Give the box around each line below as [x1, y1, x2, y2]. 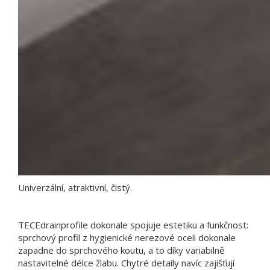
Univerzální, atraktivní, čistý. [18, 181, 132, 193]
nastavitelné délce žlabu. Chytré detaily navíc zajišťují [18, 256, 234, 269]
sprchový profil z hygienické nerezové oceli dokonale [18, 231, 236, 243]
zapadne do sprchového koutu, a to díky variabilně [18, 243, 224, 256]
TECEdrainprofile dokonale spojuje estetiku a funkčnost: [18, 218, 248, 231]
